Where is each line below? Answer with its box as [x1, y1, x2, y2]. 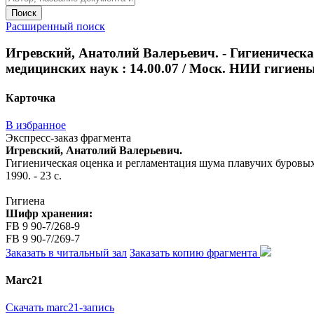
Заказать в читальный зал [6, 246, 127, 259]
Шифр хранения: [6, 207, 93, 219]
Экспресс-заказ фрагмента [6, 131, 131, 144]
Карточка [6, 91, 55, 104]
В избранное [6, 118, 66, 131]
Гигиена [6, 194, 45, 207]
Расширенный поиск [6, 20, 105, 32]
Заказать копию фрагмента [130, 246, 260, 259]
